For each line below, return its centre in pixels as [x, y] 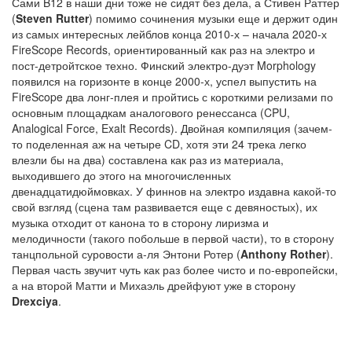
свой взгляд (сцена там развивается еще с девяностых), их [165, 207]
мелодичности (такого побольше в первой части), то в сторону [173, 238]
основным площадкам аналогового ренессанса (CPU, [151, 112]
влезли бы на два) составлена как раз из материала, [148, 159]
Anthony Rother [283, 254]
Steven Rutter [52, 18]
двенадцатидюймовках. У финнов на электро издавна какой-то [174, 191]
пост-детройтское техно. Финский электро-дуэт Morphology [164, 65]
